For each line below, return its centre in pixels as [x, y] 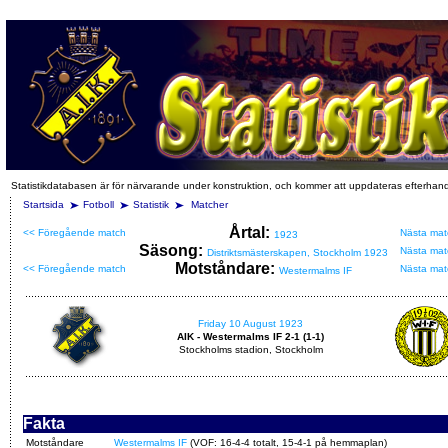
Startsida [43, 204]
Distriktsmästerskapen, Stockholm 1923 [297, 252]
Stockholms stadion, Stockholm [250, 349]
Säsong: [173, 250]
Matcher [209, 204]
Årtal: [251, 232]
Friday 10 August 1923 [250, 323]
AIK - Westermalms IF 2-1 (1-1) [250, 336]
